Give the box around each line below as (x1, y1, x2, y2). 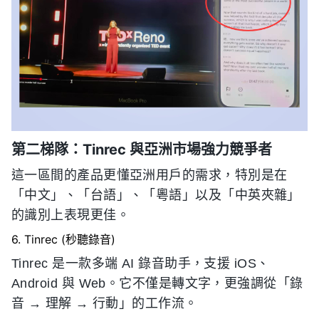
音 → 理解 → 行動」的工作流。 (11, 296, 198, 310)
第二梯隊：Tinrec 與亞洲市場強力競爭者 (11, 141, 272, 158)
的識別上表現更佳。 (11, 208, 130, 222)
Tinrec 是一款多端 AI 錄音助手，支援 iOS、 (11, 256, 270, 271)
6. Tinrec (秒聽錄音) (11, 232, 115, 246)
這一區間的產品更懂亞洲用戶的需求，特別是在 (11, 168, 288, 182)
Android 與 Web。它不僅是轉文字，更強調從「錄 (11, 276, 303, 291)
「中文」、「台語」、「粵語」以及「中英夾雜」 (11, 188, 300, 202)
